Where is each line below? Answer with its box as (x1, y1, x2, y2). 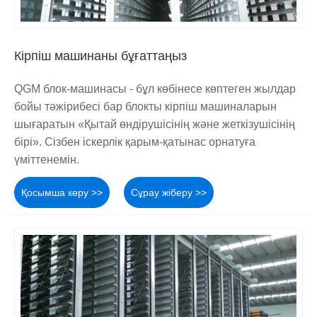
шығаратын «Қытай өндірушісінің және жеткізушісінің (14, 118, 295, 131)
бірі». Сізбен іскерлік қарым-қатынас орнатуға (14, 136, 255, 149)
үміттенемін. (14, 154, 79, 166)
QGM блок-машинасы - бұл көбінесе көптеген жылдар (14, 83, 296, 96)
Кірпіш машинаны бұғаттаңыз (14, 49, 187, 64)
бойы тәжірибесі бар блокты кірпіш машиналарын (14, 100, 277, 113)
